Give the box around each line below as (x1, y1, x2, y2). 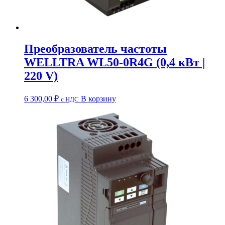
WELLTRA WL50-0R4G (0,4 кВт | (24, 56, 205, 69)
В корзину (81, 94, 116, 103)
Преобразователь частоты (24, 42, 167, 56)
